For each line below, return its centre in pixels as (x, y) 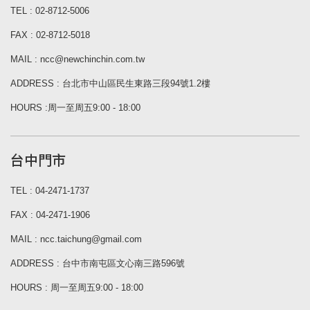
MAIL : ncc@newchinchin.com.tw (77, 60)
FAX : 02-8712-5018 (50, 35)
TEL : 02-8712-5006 (50, 11)
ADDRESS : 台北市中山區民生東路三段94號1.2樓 (110, 84)
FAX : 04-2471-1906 (50, 215)
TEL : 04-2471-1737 (50, 191)
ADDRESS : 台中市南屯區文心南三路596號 (98, 264)
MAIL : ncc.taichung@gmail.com (76, 239)
